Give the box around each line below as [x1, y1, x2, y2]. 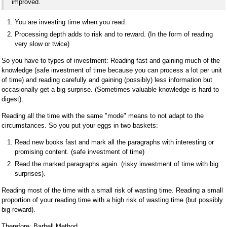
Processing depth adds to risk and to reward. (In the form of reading [15, 30, 213, 38]
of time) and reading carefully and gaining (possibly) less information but [2, 75, 212, 84]
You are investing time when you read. [15, 18, 127, 26]
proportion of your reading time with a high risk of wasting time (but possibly [2, 196, 223, 204]
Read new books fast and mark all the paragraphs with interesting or [15, 138, 214, 146]
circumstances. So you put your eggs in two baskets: [2, 121, 158, 129]
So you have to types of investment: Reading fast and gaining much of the [2, 56, 220, 64]
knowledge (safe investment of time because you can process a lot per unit [2, 66, 222, 74]
